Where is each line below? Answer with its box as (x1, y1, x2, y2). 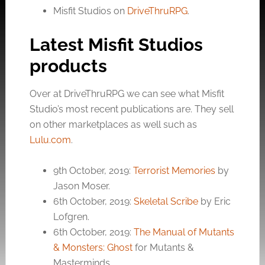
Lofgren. (53, 211, 89, 222)
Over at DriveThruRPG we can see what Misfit (29, 88, 224, 99)
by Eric (198, 195, 231, 207)
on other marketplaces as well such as (29, 118, 197, 130)
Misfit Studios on (53, 5, 127, 17)
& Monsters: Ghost (53, 241, 132, 253)
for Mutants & (132, 241, 194, 253)
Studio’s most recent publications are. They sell (29, 103, 234, 115)
